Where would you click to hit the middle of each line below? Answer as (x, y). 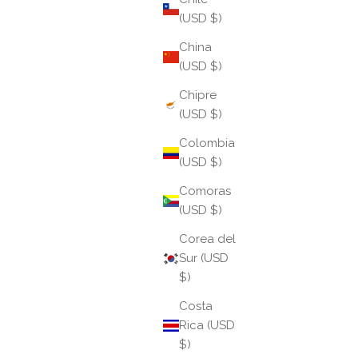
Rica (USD (207, 326)
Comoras (205, 191)
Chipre (198, 95)
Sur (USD (204, 259)
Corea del (207, 239)
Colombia (207, 143)
